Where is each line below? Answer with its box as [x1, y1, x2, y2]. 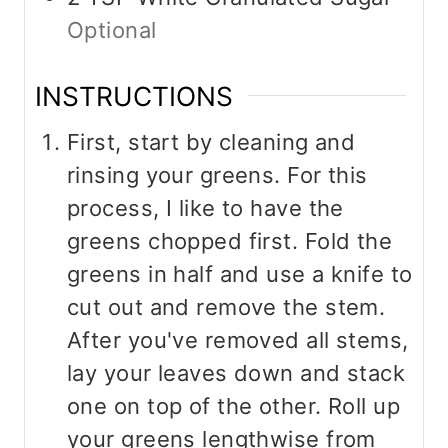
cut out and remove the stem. [67, 294, 386, 321]
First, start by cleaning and [67, 129, 356, 156]
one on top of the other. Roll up [67, 393, 401, 420]
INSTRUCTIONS [35, 79, 233, 112]
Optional [67, 17, 157, 44]
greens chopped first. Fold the [67, 228, 393, 255]
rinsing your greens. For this [67, 162, 368, 189]
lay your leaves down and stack [67, 360, 406, 387]
